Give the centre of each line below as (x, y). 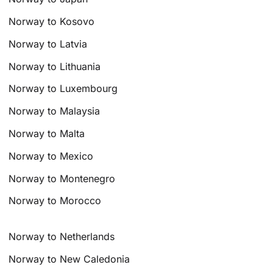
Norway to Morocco (55, 201)
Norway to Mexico (51, 156)
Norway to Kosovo (52, 22)
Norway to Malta (47, 134)
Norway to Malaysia (55, 111)
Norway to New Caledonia (69, 259)
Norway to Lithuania (55, 66)
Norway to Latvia (48, 44)
